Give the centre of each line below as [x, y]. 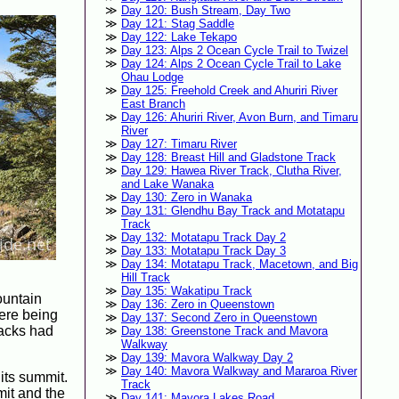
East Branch [153, 104]
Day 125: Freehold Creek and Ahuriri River [229, 91]
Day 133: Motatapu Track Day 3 [203, 251]
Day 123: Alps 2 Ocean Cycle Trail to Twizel [234, 51]
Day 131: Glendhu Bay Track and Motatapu [232, 211]
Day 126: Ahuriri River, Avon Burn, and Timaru [239, 118]
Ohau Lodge [152, 77]
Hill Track [145, 278]
